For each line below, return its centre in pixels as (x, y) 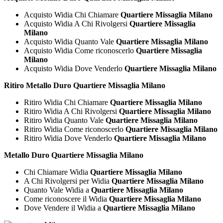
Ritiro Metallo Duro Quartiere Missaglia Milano (85, 85)
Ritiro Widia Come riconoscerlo (75, 129)
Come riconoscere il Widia (66, 199)
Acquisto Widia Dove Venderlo (74, 68)
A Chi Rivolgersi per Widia (68, 181)
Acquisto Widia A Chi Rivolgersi (77, 23)
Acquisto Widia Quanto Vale (70, 41)
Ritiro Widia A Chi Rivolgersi (71, 111)
